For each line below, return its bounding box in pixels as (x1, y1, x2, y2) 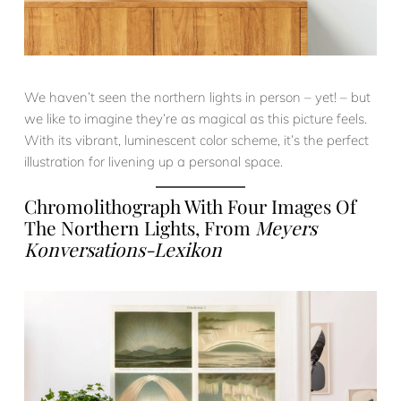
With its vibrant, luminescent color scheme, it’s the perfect (24, 132, 369, 149)
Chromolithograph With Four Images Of (24, 192, 356, 218)
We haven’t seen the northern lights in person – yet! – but (24, 89, 371, 107)
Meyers (255, 214, 317, 240)
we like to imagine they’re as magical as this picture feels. (24, 110, 367, 128)
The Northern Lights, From (24, 214, 255, 240)
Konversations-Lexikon (24, 235, 222, 261)
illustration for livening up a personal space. (24, 153, 283, 171)
